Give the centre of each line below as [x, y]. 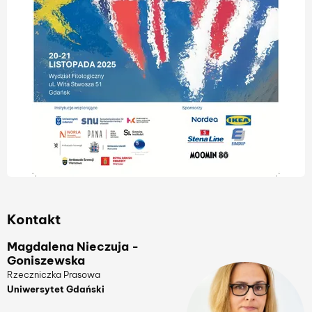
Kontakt [34, 219]
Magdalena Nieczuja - [73, 247]
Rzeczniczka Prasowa [54, 275]
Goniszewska [46, 260]
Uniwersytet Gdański [56, 289]
